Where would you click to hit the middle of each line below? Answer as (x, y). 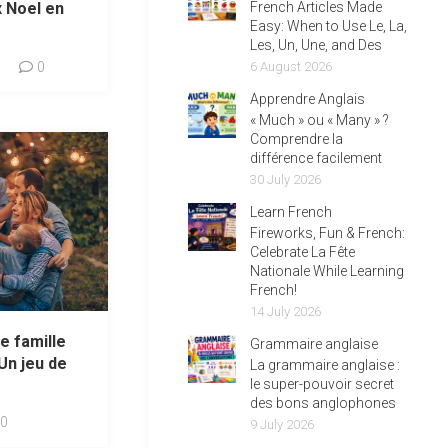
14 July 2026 (285, 311)
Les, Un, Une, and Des (316, 45)
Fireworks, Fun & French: (327, 233)
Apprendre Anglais (307, 99)
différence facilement (316, 158)
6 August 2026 (291, 66)
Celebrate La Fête (302, 252)
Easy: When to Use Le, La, (328, 26)
